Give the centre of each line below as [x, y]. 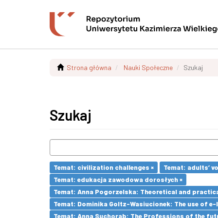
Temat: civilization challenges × [104, 167]
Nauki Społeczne [148, 67]
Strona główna [89, 67]
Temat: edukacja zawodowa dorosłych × [118, 179]
